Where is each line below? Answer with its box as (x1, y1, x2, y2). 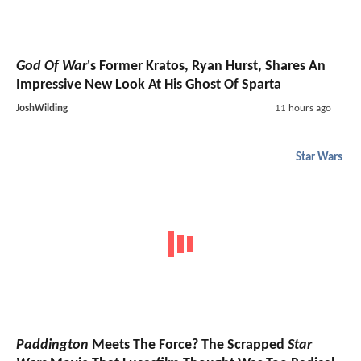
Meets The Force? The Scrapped (89, 337, 288, 353)
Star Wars (296, 151, 342, 164)
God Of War (16, 59, 87, 75)
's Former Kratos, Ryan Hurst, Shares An (87, 59, 326, 75)
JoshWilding (16, 103, 68, 114)
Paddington (16, 337, 89, 353)
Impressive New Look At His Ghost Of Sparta (16, 77, 281, 93)
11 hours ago (274, 103, 331, 114)
